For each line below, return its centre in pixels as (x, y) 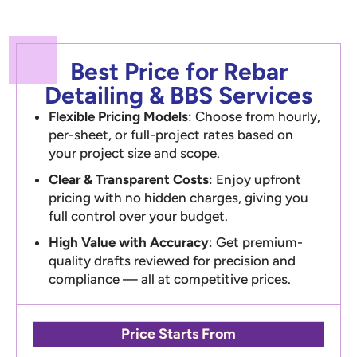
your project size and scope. (135, 153)
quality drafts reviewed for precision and (173, 260)
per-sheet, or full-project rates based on (171, 134)
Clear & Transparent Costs (129, 179)
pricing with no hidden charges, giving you (179, 197)
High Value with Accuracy (129, 242)
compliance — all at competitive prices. (170, 279)
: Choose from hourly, (255, 116)
